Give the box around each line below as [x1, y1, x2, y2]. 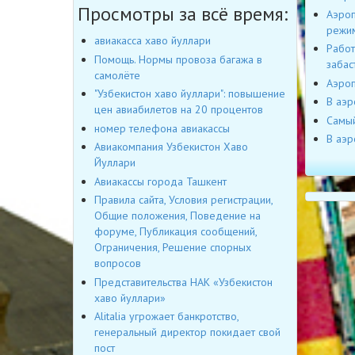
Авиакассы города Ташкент [94, 174, 227, 189]
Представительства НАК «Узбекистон [94, 274, 273, 289]
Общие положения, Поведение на [94, 208, 261, 223]
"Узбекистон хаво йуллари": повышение [94, 86, 285, 101]
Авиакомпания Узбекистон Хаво [94, 139, 248, 155]
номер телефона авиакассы [94, 120, 230, 136]
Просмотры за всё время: [78, 2, 288, 27]
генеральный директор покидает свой [94, 325, 281, 340]
